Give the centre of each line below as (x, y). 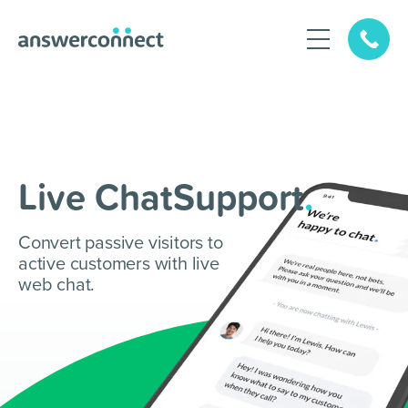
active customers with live (119, 264)
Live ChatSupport (161, 197)
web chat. (57, 285)
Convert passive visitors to (121, 243)
